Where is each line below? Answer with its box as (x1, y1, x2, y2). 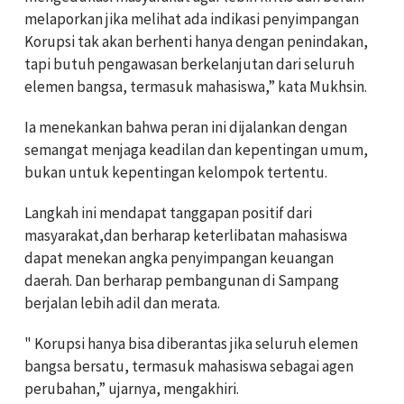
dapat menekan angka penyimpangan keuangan (24, 247, 334, 268)
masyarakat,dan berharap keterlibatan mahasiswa (24, 225, 347, 245)
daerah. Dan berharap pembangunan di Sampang (24, 270, 339, 290)
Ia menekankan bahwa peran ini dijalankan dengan (24, 116, 347, 137)
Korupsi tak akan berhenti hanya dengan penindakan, (24, 31, 368, 51)
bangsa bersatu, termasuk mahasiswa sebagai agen (24, 355, 353, 376)
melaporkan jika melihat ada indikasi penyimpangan (24, 8, 359, 29)
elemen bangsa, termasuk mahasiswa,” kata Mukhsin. (24, 76, 367, 96)
